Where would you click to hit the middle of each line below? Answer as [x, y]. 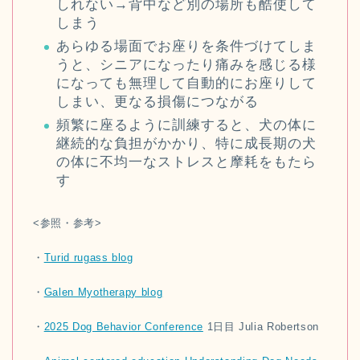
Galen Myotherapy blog [103, 292]
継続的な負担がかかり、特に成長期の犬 [186, 143]
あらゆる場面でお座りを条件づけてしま [186, 46]
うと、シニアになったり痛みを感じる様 [186, 64]
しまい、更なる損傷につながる [157, 101]
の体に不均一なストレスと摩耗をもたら [186, 162]
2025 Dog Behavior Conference [123, 326]
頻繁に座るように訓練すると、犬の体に [186, 125]
